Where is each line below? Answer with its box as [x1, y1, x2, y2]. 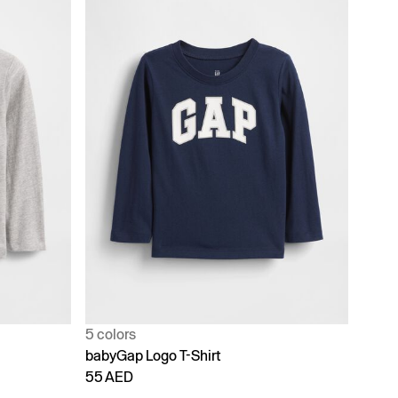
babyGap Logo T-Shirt [85, 346, 221, 364]
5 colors [85, 325, 136, 343]
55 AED [85, 368, 133, 386]
